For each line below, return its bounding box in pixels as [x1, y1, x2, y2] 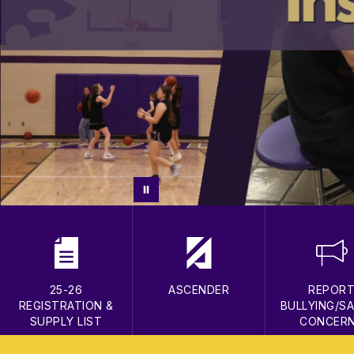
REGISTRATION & [18, 298, 114, 312]
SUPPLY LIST [29, 314, 103, 328]
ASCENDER [168, 282, 230, 296]
